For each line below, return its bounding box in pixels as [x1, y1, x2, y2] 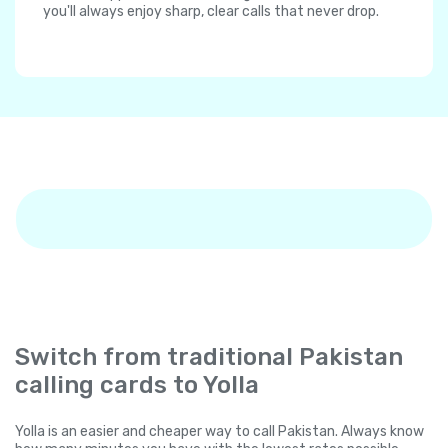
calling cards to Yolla [15, 371, 259, 400]
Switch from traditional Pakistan [15, 343, 403, 372]
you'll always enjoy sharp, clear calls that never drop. [43, 3, 379, 21]
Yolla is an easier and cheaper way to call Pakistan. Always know [15, 423, 424, 441]
